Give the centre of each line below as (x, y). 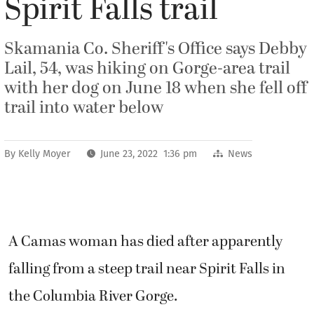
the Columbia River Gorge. (95, 296)
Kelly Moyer (45, 154)
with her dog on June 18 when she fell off (156, 88)
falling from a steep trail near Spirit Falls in (147, 269)
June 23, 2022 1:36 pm (149, 154)
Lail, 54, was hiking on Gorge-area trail (147, 69)
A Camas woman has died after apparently (145, 242)
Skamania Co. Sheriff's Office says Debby (156, 49)
